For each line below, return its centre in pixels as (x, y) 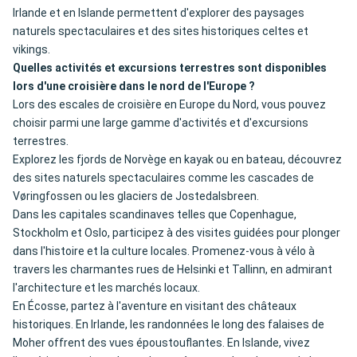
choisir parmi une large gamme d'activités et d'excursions (161, 123)
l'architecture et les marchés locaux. (106, 288)
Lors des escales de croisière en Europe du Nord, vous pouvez (169, 105)
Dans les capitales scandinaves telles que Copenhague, (155, 215)
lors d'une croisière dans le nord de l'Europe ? (134, 86)
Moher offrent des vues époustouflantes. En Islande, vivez (161, 343)
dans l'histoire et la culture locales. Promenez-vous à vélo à (164, 251)
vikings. (31, 50)
